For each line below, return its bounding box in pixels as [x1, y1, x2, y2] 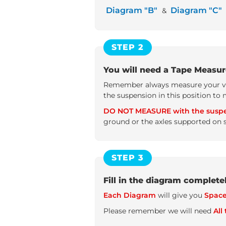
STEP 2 [111, 42, 144, 52]
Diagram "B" [105, 6, 157, 15]
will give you [156, 191, 204, 200]
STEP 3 [111, 153, 144, 163]
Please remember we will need [103, 206, 213, 215]
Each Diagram [103, 191, 156, 200]
